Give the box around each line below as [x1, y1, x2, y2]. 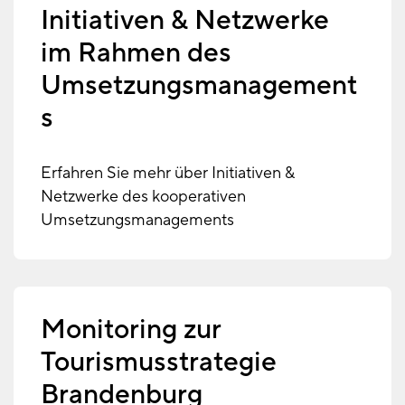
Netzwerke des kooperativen [41, 185, 246, 207]
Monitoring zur [41, 311, 221, 347]
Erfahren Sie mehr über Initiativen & [41, 162, 295, 184]
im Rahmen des [41, 34, 231, 71]
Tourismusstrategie [41, 344, 277, 380]
